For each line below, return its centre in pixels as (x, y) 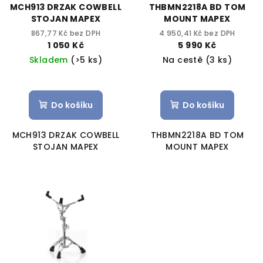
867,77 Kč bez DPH (66, 33)
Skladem (50, 60)
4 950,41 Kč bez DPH (197, 33)
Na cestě (184, 60)
